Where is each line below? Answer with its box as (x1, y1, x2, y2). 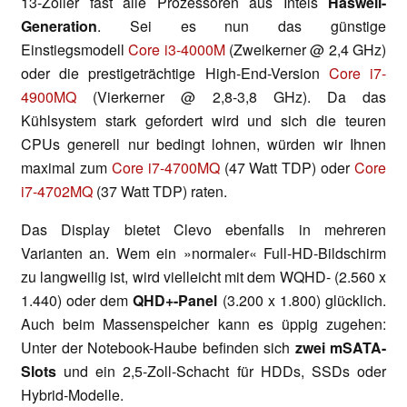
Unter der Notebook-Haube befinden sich (21, 337, 295, 359)
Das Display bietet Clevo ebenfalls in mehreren (21, 219, 386, 241)
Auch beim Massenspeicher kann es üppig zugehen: (21, 313, 386, 335)
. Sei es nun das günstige (97, 15, 386, 37)
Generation (21, 15, 97, 37)
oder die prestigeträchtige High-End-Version (21, 63, 329, 84)
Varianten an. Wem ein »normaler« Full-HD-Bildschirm (21, 243, 386, 264)
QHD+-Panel (133, 290, 218, 312)
